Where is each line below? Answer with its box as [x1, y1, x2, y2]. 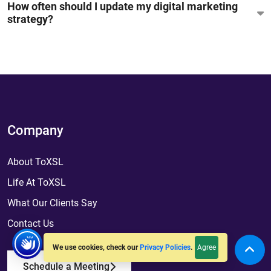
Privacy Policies [140, 243, 191, 252]
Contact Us [7, 218, 54, 230]
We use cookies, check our [53, 243, 140, 252]
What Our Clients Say [7, 197, 97, 209]
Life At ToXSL [7, 177, 66, 189]
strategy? [7, 13, 53, 26]
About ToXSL [7, 156, 64, 168]
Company [7, 123, 64, 139]
